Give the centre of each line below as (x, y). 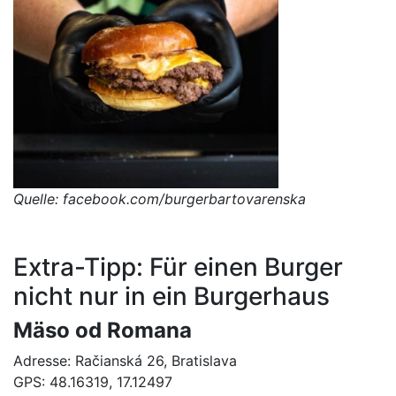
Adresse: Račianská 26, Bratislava (125, 361)
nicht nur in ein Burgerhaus (171, 297)
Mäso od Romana (103, 331)
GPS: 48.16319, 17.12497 (93, 382)
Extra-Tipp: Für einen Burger (178, 267)
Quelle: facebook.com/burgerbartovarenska (160, 199)
